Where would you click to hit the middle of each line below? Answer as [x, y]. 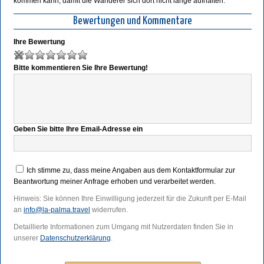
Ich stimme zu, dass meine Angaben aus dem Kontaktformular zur [131, 171]
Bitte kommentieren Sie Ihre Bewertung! [81, 68]
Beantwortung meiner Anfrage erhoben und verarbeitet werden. [115, 182]
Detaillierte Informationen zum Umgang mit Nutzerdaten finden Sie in [123, 227]
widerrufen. [109, 210]
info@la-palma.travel [57, 210]
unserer [27, 238]
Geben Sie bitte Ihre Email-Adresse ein [78, 129]
